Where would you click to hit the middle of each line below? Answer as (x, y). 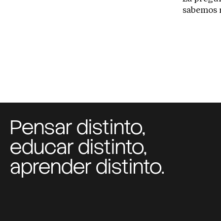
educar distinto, (78, 147)
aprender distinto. (87, 167)
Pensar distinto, (78, 128)
